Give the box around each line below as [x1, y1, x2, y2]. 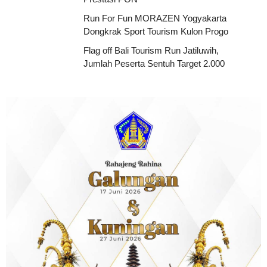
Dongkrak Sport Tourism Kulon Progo [83, 26, 228, 37]
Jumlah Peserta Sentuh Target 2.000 [83, 58, 225, 69]
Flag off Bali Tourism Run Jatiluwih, [83, 45, 219, 56]
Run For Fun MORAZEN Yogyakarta [83, 13, 226, 24]
